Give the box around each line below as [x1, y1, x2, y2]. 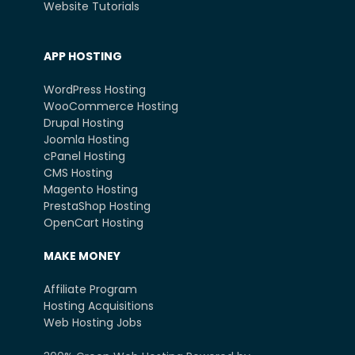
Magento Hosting [44, 181, 138, 197]
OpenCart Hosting [44, 215, 143, 231]
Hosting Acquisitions [44, 298, 154, 314]
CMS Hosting [44, 165, 113, 181]
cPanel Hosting [44, 148, 125, 164]
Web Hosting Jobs [44, 315, 142, 330]
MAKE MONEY [44, 248, 120, 264]
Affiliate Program [44, 281, 137, 297]
